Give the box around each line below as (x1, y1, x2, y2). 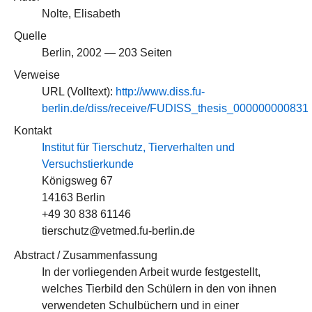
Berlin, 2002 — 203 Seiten (42, 47, 172, 58)
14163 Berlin (42, 192, 105, 203)
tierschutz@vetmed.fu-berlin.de (42, 225, 195, 237)
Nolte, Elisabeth (42, 8, 120, 19)
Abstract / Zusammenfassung (14, 249, 157, 261)
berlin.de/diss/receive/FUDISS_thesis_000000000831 (42, 102, 309, 114)
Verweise (14, 69, 60, 81)
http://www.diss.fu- (116, 86, 205, 97)
